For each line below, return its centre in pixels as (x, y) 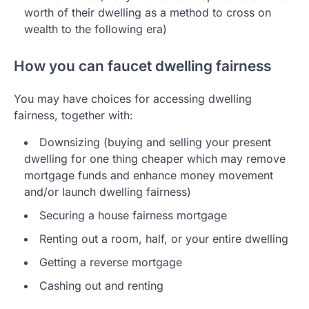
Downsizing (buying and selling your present (155, 142)
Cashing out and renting (101, 286)
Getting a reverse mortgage (111, 262)
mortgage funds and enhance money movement (149, 176)
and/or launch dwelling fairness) (108, 192)
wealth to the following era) (96, 29)
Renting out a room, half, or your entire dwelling (164, 239)
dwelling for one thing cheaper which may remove (155, 159)
